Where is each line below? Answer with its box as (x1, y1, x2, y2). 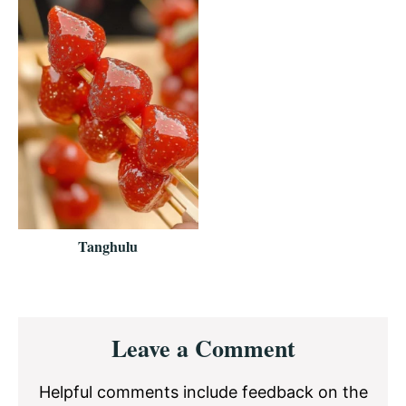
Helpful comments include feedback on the (38, 382, 368, 401)
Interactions (17, 338, 154, 377)
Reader (17, 310, 99, 349)
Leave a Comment (111, 330, 295, 365)
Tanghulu (78, 235, 139, 256)
